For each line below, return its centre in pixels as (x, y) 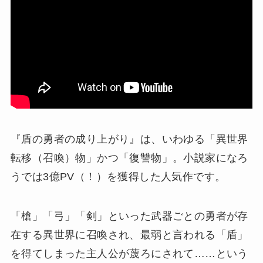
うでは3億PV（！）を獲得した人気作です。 (118, 176)
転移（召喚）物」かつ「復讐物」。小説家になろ (129, 158)
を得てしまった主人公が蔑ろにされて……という (129, 254)
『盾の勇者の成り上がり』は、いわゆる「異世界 (129, 139)
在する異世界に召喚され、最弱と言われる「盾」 (129, 235)
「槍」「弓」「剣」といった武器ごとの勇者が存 (129, 216)
